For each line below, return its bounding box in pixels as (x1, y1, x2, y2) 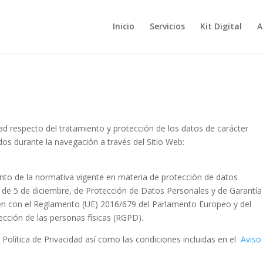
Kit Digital (200, 21, 242, 32)
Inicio (112, 21, 134, 32)
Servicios (149, 21, 185, 32)
